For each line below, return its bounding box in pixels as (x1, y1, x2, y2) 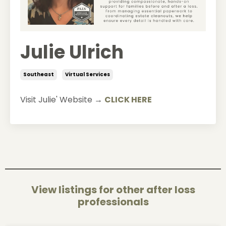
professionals (77, 194, 149, 209)
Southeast (23, 70, 54, 78)
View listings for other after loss (31, 182, 195, 197)
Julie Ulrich (20, 39, 124, 65)
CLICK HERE (104, 93, 152, 105)
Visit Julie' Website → (20, 93, 104, 105)
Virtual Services (65, 70, 110, 78)
